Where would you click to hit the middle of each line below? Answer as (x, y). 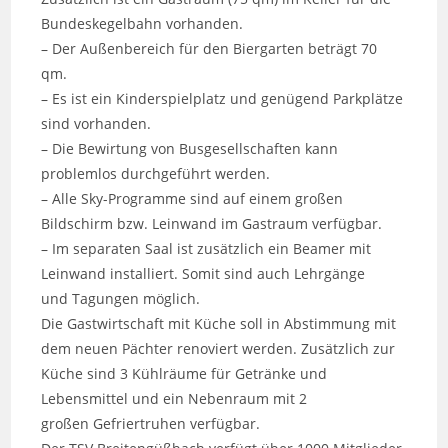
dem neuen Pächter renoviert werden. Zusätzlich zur (218, 348)
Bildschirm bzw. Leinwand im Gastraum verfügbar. (212, 223)
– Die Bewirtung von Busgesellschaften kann (190, 148)
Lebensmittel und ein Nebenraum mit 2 (174, 398)
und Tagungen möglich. (121, 298)
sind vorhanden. (96, 123)
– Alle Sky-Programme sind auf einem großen (192, 198)
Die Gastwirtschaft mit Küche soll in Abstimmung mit (219, 323)
